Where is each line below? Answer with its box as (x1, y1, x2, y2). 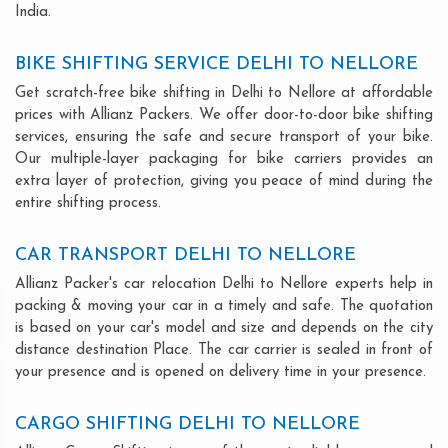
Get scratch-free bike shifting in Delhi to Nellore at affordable (15, 85, 433, 101)
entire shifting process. (15, 195, 161, 211)
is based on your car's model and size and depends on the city (15, 320, 433, 336)
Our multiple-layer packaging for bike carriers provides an (15, 151, 433, 167)
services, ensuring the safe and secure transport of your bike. (15, 129, 433, 145)
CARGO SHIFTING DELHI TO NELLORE (15, 414, 360, 434)
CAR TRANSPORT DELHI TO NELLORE (15, 245, 356, 265)
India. (15, 4, 51, 20)
